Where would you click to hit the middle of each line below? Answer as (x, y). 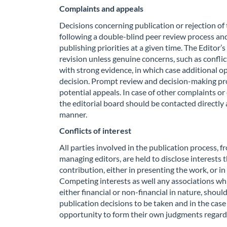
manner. (73, 114)
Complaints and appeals (101, 8)
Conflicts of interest (95, 130)
